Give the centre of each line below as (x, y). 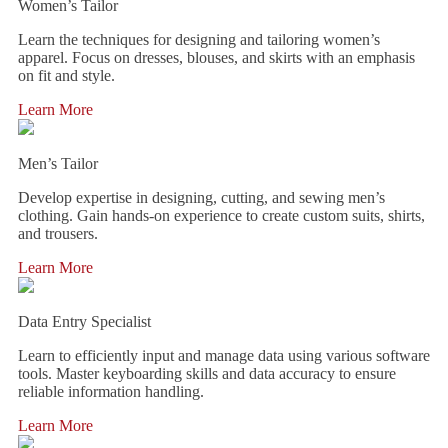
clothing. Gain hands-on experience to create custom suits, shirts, (221, 215)
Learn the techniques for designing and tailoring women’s (199, 39)
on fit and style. (66, 75)
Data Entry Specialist (84, 321)
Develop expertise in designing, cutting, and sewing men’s (201, 197)
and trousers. (58, 233)
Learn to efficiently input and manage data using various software (224, 355)
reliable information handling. (111, 391)
